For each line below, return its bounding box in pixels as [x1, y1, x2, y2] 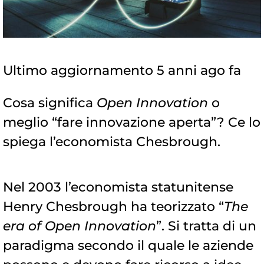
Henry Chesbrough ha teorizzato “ [3, 199, 224, 215]
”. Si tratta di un [156, 218, 256, 235]
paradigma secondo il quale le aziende [3, 237, 253, 254]
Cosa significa [3, 95, 97, 111]
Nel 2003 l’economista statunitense [3, 179, 233, 196]
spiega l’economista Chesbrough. [3, 134, 220, 150]
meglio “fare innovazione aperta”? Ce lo [3, 114, 260, 131]
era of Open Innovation [3, 218, 156, 235]
